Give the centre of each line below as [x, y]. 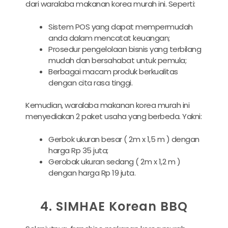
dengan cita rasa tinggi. [90, 82]
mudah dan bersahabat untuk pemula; [117, 60]
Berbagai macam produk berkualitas [113, 71]
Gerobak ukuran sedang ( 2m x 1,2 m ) [114, 161]
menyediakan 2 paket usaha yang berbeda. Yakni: [113, 117]
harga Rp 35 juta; [78, 150]
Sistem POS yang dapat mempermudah [121, 26]
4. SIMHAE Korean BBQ [114, 207]
